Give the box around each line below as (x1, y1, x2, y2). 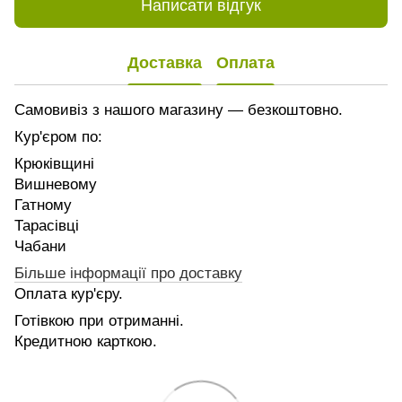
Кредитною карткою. (14, 332, 157, 350)
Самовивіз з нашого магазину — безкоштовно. (14, 100, 343, 118)
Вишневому (14, 175, 97, 193)
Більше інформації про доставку (14, 264, 242, 282)
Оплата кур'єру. (14, 284, 123, 302)
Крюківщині (14, 154, 94, 172)
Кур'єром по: (14, 127, 102, 145)
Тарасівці (14, 216, 79, 234)
